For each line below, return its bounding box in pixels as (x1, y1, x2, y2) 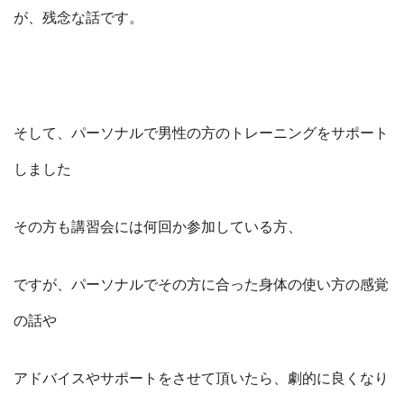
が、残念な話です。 (14, 8, 143, 29)
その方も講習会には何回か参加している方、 (14, 217, 302, 238)
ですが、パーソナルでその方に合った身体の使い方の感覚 (14, 275, 389, 296)
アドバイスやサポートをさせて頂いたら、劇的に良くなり (14, 369, 389, 390)
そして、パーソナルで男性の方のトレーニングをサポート (14, 124, 389, 144)
